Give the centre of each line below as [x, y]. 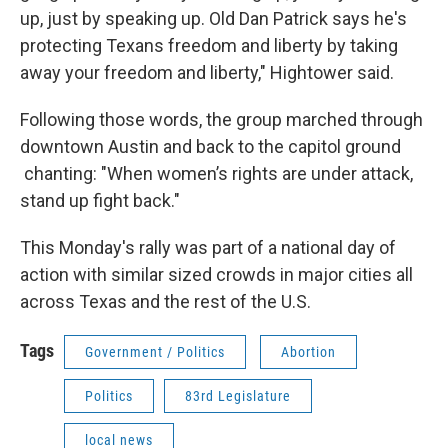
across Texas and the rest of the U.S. [165, 301]
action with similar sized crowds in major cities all [216, 274]
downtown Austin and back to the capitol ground [210, 146]
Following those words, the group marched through [221, 119]
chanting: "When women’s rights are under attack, [216, 173]
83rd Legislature [238, 396]
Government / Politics [155, 352]
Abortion [308, 352]
